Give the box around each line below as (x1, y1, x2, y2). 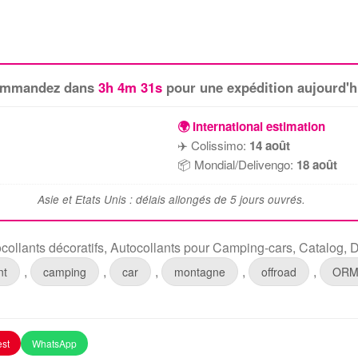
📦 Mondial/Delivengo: (177, 156, 296, 173)
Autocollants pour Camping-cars (110, 238, 293, 257)
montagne (174, 264, 226, 280)
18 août (296, 156, 337, 174)
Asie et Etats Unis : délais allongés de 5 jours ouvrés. (37, 192, 305, 208)
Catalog (299, 238, 344, 257)
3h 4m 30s (98, 78, 162, 97)
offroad (261, 264, 297, 280)
